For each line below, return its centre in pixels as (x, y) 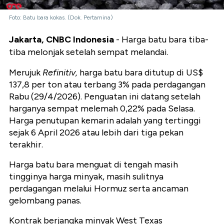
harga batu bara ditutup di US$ (140, 72)
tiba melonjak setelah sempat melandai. (89, 52)
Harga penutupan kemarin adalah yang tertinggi (105, 120)
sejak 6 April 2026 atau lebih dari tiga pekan (96, 132)
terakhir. (26, 144)
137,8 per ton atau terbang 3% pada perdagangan (107, 84)
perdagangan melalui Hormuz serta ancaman (99, 188)
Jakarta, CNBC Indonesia (61, 39)
